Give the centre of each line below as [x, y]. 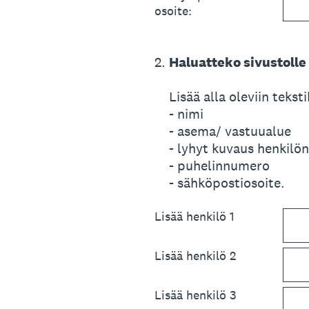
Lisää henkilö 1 [195, 216]
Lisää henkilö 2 [195, 255]
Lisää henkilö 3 [196, 295]
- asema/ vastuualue [230, 131]
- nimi [186, 113]
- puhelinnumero [219, 165]
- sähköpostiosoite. [227, 182]
